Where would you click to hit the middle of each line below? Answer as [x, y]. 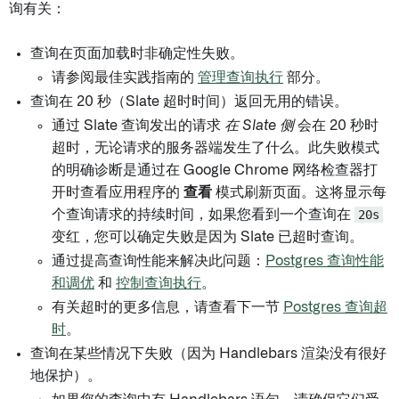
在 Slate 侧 [259, 126]
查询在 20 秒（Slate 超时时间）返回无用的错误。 [189, 102]
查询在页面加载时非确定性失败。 [137, 53]
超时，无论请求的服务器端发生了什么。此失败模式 [216, 148]
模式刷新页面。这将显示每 [299, 192]
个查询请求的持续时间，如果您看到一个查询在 [203, 215]
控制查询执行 [159, 283]
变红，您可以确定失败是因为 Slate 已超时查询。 [208, 237]
